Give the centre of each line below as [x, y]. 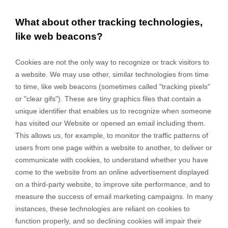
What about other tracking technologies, [109, 22]
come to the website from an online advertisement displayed [112, 172]
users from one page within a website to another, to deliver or [114, 148]
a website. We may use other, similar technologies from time [112, 75]
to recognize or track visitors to [160, 62]
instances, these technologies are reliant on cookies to [103, 209]
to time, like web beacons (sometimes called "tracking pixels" [113, 87]
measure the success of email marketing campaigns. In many [114, 197]
